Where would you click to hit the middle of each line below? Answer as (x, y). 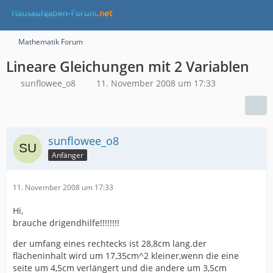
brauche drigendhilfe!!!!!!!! (66, 223)
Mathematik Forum (51, 42)
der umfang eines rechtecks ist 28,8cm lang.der (110, 243)
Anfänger (68, 155)
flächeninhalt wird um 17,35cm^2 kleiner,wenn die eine (126, 256)
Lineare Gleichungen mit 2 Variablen (128, 66)
